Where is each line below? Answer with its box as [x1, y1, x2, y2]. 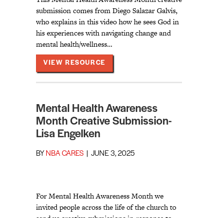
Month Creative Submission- [36, 116, 172, 128]
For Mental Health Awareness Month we [36, 191, 163, 201]
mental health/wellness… [36, 39, 112, 50]
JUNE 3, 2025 [91, 150, 135, 158]
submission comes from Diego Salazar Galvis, [36, 5, 178, 16]
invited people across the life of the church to [36, 202, 176, 213]
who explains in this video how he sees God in [36, 17, 179, 27]
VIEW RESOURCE [43, 59, 106, 67]
